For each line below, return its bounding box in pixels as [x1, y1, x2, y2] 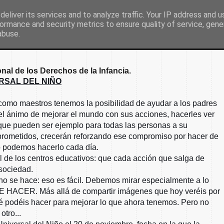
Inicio [45, 21, 60, 28]
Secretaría [139, 21, 169, 28]
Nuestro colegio [72, 21, 117, 28]
